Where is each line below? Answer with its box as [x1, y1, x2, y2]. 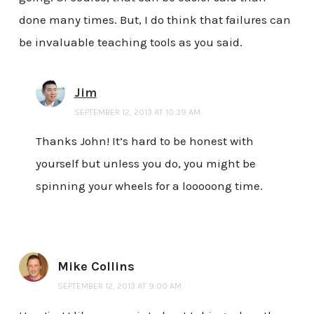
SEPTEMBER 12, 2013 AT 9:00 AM [57, 281, 182, 292]
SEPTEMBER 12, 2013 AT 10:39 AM [74, 107, 200, 117]
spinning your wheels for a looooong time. [35, 179, 263, 193]
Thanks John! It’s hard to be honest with [35, 134, 254, 149]
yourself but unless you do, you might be [35, 156, 256, 171]
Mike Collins [57, 259, 135, 275]
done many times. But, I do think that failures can [18, 12, 291, 27]
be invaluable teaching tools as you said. [18, 34, 243, 49]
